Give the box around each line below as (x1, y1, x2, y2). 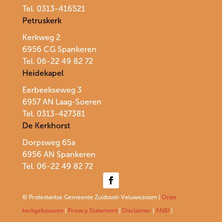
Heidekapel (22, 68, 63, 78)
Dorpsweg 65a (22, 138, 75, 148)
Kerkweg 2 (22, 33, 60, 43)
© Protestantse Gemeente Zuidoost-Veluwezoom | (22, 194, 162, 201)
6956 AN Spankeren (22, 150, 96, 160)
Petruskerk (22, 16, 61, 26)
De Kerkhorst (22, 121, 70, 131)
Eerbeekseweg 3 (22, 85, 82, 95)
